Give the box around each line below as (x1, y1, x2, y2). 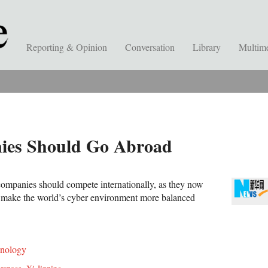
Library (193, 41, 221, 53)
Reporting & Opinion (26, 41, 107, 53)
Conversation (125, 41, 175, 53)
